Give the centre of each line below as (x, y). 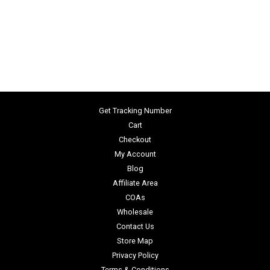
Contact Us (135, 226)
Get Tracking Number (135, 110)
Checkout (135, 139)
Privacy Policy (135, 255)
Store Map (135, 240)
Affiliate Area (135, 183)
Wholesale (135, 212)
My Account (135, 154)
